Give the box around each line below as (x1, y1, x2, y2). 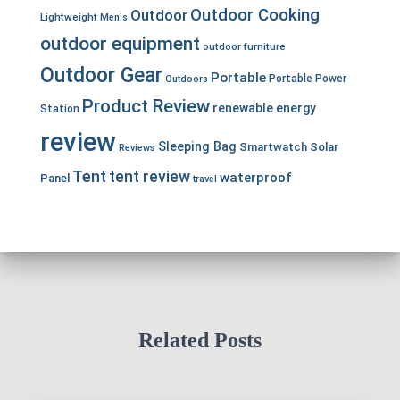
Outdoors (165, 73, 208, 86)
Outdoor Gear (40, 63, 162, 88)
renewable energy (212, 101, 316, 116)
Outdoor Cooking (190, 5, 320, 26)
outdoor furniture (203, 40, 286, 54)
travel (193, 173, 217, 186)
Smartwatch (239, 140, 307, 154)
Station (40, 103, 79, 116)
